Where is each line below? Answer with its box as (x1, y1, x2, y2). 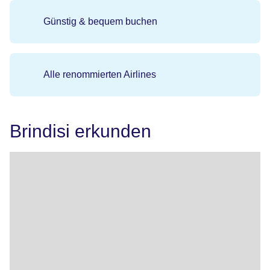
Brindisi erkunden (10, 121, 151, 141)
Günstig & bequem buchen (43, 16, 157, 27)
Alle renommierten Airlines (43, 69, 156, 80)
